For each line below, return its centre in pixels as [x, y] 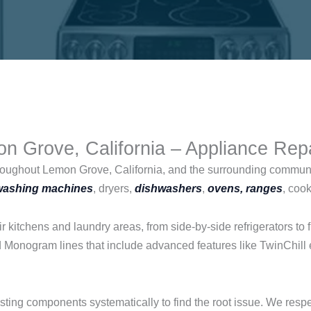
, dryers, [114, 189]
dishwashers [168, 189]
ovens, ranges [245, 189]
